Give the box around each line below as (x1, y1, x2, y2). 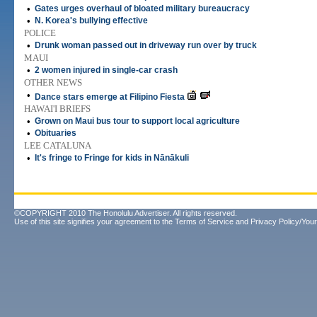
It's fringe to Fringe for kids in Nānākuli (35, 153, 189, 163)
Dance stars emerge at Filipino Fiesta (35, 92, 185, 102)
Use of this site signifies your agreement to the (14, 217, 175, 226)
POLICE (24, 28, 56, 38)
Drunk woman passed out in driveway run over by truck (35, 40, 257, 50)
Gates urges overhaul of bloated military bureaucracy (35, 4, 250, 13)
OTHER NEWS (24, 77, 82, 88)
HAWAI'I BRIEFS (24, 103, 91, 114)
